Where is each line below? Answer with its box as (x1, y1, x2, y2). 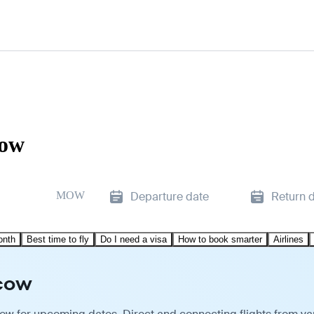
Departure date (130, 189, 209, 204)
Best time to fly (27, 233, 89, 245)
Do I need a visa (100, 233, 167, 245)
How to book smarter (178, 233, 262, 245)
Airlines (273, 233, 303, 245)
